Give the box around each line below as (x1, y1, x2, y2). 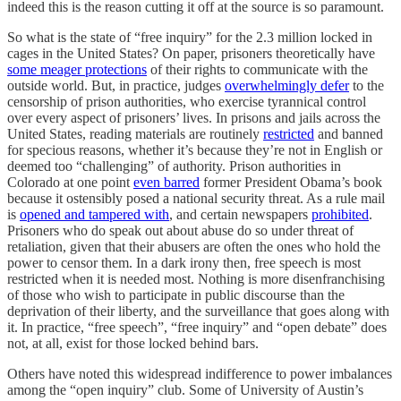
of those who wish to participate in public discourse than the (7, 286, 345, 303)
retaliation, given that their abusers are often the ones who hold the (7, 238, 380, 254)
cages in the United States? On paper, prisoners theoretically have (7, 45, 375, 61)
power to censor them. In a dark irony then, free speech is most (7, 254, 361, 270)
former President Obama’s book (200, 174, 382, 190)
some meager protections (7, 61, 147, 77)
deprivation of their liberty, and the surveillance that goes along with (7, 303, 389, 319)
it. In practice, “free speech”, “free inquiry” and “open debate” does (7, 319, 387, 335)
